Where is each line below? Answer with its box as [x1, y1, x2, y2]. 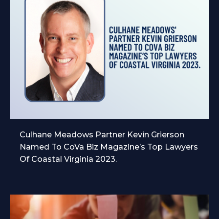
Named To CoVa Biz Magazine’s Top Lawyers [20, 142, 198, 152]
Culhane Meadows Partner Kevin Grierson [20, 130, 184, 139]
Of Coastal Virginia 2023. [20, 154, 117, 164]
